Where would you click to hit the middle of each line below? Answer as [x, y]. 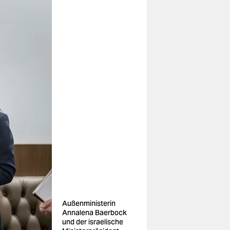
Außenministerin [89, 203]
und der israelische [93, 222]
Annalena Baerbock [94, 213]
